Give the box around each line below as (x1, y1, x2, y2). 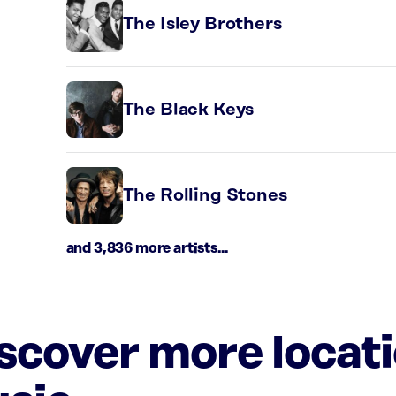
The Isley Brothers (122, 14, 282, 34)
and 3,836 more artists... (65, 240, 228, 256)
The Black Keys (122, 100, 255, 119)
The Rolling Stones (122, 186, 287, 205)
